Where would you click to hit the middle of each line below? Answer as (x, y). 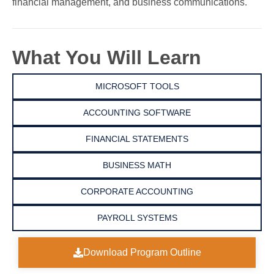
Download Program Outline (142, 252)
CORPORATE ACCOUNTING (137, 191)
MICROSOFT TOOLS (137, 86)
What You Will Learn (107, 57)
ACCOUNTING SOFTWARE (137, 112)
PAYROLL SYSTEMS (137, 217)
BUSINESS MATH (137, 165)
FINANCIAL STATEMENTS (137, 139)
